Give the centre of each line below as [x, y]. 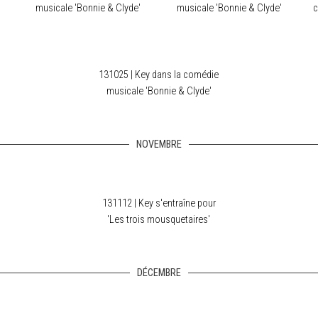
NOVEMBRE [159, 144]
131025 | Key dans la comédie [159, 75]
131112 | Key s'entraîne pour [159, 203]
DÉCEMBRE [159, 273]
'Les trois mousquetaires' [159, 220]
